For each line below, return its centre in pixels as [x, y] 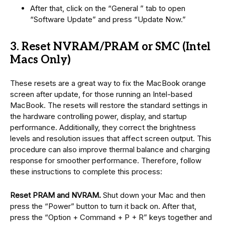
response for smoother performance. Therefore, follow [106, 160]
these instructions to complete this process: [86, 171]
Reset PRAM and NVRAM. [55, 195]
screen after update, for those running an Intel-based [101, 94]
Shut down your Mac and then [153, 195]
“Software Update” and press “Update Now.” [108, 19]
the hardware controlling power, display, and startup [98, 116]
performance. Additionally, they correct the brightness [103, 127]
